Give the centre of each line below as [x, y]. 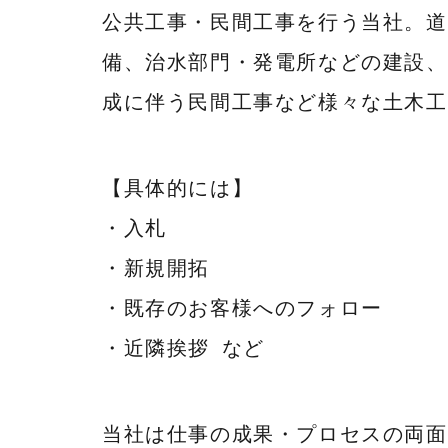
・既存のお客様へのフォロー [242, 308]
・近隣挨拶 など [183, 348]
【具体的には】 [178, 188]
